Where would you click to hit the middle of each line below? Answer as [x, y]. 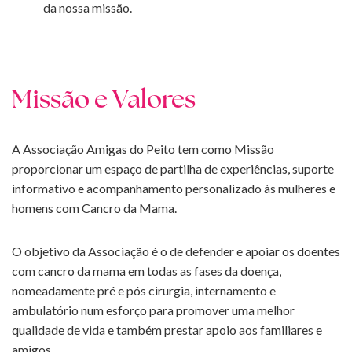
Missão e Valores [104, 102]
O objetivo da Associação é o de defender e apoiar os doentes [176, 251]
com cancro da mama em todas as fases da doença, [147, 271]
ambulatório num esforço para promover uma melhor [153, 310]
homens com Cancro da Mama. [94, 208]
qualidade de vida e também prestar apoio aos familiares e [167, 330]
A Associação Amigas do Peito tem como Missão [143, 149]
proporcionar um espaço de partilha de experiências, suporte [173, 169]
